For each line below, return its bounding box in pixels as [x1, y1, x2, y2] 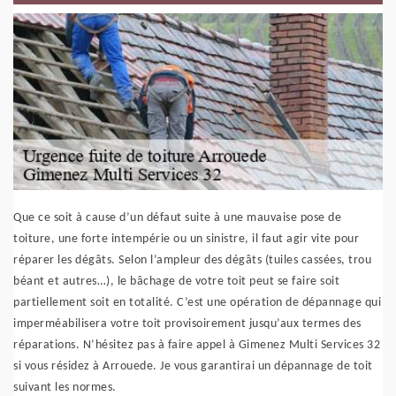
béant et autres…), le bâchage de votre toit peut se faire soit [13, 275, 339, 288]
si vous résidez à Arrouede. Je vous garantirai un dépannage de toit [13, 360, 373, 373]
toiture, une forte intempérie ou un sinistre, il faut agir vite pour [13, 232, 359, 246]
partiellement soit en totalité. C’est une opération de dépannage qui [13, 296, 381, 309]
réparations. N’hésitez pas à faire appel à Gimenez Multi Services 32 [13, 339, 380, 352]
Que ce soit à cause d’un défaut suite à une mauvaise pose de [13, 211, 341, 225]
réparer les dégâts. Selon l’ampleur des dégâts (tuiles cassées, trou [13, 254, 371, 267]
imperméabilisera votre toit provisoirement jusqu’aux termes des [13, 317, 362, 331]
